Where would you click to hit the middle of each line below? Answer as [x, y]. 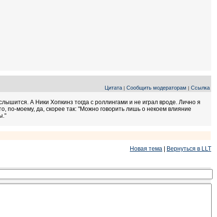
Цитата [113, 88]
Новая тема [146, 149]
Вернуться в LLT [189, 149]
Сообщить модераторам [156, 88]
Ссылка [200, 88]
